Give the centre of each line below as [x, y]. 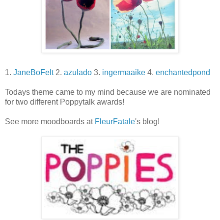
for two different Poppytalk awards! [65, 102]
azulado [78, 73]
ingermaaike [124, 73]
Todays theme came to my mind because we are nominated [108, 92]
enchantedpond [183, 73]
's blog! [147, 122]
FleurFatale [115, 122]
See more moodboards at [50, 122]
